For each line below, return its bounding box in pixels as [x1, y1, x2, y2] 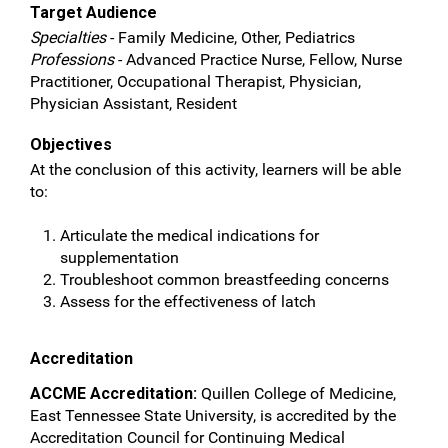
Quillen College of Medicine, [201, 384, 396, 403]
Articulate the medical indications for [60, 226, 319, 245]
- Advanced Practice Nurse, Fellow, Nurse [114, 50, 402, 69]
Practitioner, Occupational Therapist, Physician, [30, 72, 361, 91]
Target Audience [30, 3, 157, 22]
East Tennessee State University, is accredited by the [30, 406, 396, 425]
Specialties [30, 28, 106, 47]
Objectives [30, 135, 112, 154]
